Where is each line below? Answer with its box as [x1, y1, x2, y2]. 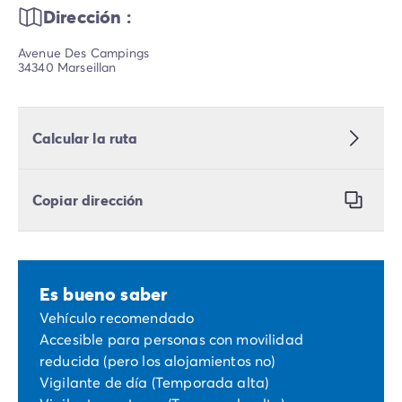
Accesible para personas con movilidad [39, 329, 303, 349]
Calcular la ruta [32, 128, 138, 148]
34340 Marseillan [18, 58, 117, 76]
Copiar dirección [32, 190, 144, 210]
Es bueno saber [39, 282, 168, 307]
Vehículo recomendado [39, 308, 195, 328]
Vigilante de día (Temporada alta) [39, 372, 269, 392]
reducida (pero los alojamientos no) [39, 351, 275, 371]
